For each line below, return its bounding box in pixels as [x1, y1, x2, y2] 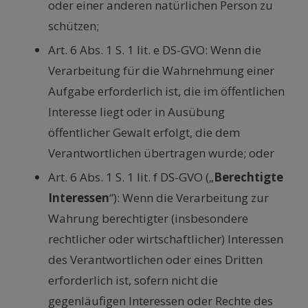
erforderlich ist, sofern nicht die [48, 272, 218, 289]
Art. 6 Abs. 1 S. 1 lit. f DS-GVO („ [48, 169, 214, 186]
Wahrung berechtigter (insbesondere [48, 210, 248, 227]
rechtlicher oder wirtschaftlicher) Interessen [48, 231, 283, 247]
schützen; [48, 18, 99, 34]
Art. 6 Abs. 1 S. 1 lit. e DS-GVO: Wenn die [48, 42, 261, 58]
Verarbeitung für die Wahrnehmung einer [48, 63, 274, 79]
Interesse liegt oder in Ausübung [48, 104, 225, 120]
